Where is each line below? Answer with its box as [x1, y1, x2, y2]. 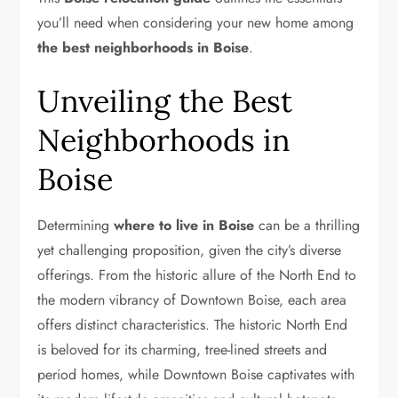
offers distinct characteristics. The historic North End [37, 314, 348, 335]
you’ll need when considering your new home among [37, 12, 354, 33]
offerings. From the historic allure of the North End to [37, 265, 357, 285]
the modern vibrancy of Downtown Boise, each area [37, 290, 347, 310]
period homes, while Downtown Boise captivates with [37, 364, 355, 385]
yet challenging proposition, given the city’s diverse [37, 240, 342, 260]
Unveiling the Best [37, 82, 293, 120]
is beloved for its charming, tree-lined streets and [37, 339, 328, 360]
